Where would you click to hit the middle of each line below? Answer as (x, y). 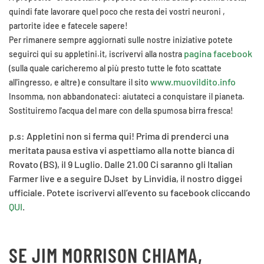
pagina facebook (218, 53)
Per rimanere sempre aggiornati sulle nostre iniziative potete (121, 40)
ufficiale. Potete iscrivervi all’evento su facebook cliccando (130, 192)
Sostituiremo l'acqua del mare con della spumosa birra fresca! (121, 110)
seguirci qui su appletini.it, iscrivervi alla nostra (96, 54)
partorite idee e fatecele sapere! (68, 26)
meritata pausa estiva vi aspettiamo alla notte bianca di (122, 150)
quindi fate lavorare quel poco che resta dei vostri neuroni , (117, 11)
